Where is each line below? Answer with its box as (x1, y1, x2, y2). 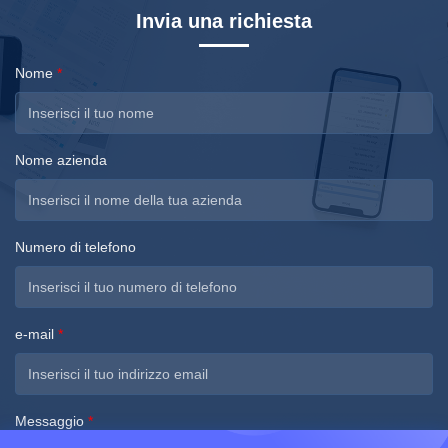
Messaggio (15, 412, 88, 429)
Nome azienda (15, 151, 107, 168)
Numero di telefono (15, 238, 136, 255)
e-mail (15, 325, 58, 342)
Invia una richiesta (136, 9, 312, 32)
